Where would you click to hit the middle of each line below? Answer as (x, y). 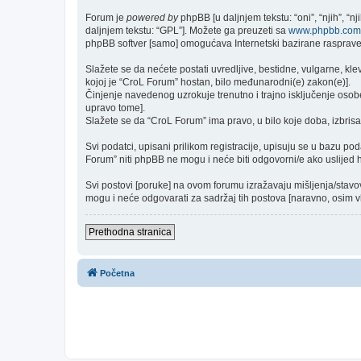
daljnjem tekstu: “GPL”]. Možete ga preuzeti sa (187, 31)
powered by (152, 18)
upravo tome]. (115, 108)
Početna (117, 273)
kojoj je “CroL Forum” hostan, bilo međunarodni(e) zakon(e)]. (218, 82)
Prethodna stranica (130, 232)
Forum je (106, 18)
